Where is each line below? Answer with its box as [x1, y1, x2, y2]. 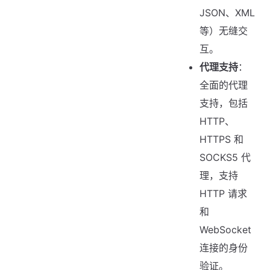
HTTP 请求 [199, 187, 248, 199]
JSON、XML [199, 6, 256, 19]
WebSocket [199, 223, 252, 236]
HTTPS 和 [199, 133, 244, 145]
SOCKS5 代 [199, 151, 251, 163]
